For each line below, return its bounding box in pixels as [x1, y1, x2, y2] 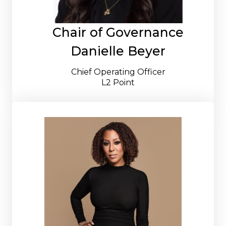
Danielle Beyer [71, 43, 165, 59]
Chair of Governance [52, 24, 184, 40]
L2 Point [101, 77, 135, 87]
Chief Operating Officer [71, 67, 165, 77]
